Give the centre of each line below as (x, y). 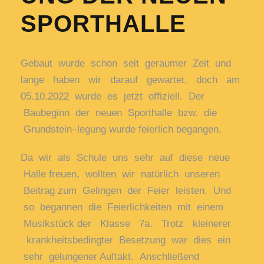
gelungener (74, 257)
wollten (104, 174)
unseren (202, 174)
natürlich (163, 174)
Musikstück (50, 224)
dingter (101, 240)
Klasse (120, 224)
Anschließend (169, 257)
